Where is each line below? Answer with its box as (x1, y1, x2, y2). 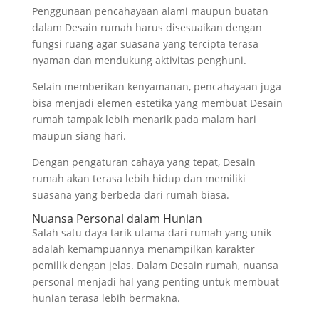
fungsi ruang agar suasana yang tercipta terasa (31, 36, 258, 51)
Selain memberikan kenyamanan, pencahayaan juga (31, 79, 281, 93)
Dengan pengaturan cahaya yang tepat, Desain (31, 155, 256, 169)
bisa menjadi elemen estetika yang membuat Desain (31, 95, 283, 110)
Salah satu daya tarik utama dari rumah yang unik (31, 225, 271, 239)
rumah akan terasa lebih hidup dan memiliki (31, 171, 246, 185)
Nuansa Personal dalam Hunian (31, 210, 202, 226)
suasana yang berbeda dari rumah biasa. (31, 187, 229, 202)
